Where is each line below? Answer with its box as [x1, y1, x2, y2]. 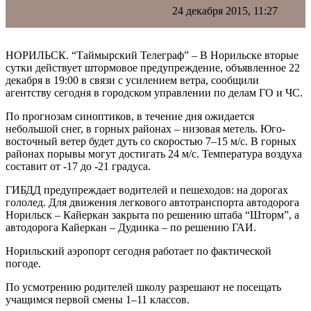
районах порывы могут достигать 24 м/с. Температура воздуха [6, 147, 302, 160]
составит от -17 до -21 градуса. [6, 160, 151, 172]
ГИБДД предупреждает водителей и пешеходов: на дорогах [6, 183, 288, 196]
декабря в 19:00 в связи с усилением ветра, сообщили [6, 74, 259, 86]
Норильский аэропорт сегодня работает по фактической [6, 244, 271, 257]
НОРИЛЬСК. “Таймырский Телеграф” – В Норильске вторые [6, 49, 299, 61]
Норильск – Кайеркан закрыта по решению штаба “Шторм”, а [6, 208, 299, 221]
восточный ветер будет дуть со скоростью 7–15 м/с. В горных [6, 135, 296, 147]
